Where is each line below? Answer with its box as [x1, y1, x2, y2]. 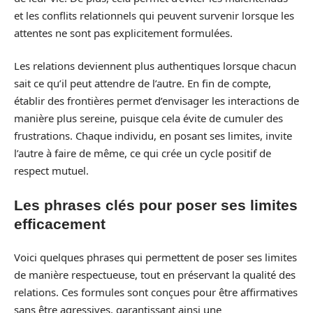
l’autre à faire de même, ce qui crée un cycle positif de [14, 146, 271, 160]
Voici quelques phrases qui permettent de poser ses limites [14, 250, 297, 264]
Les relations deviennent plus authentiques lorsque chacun [14, 59, 296, 73]
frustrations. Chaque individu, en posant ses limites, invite [14, 129, 292, 143]
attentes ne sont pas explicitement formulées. [14, 25, 233, 40]
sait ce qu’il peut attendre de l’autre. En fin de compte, [14, 76, 271, 90]
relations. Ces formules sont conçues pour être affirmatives [14, 285, 298, 299]
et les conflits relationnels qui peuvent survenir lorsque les [14, 8, 294, 22]
